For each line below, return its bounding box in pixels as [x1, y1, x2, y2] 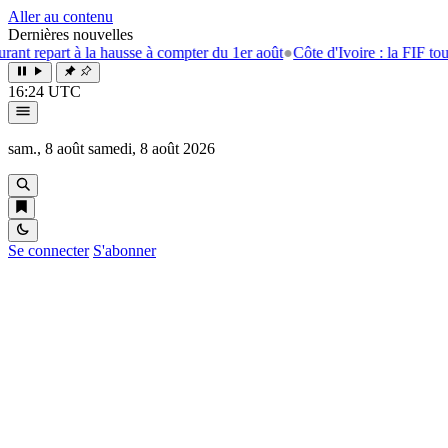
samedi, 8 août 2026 [88, 140, 215, 157]
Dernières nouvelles [8, 26, 133, 43]
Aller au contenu [8, 8, 113, 25]
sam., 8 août [8, 140, 84, 157]
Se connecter [8, 242, 89, 259]
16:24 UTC [8, 83, 81, 100]
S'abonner [93, 242, 156, 259]
